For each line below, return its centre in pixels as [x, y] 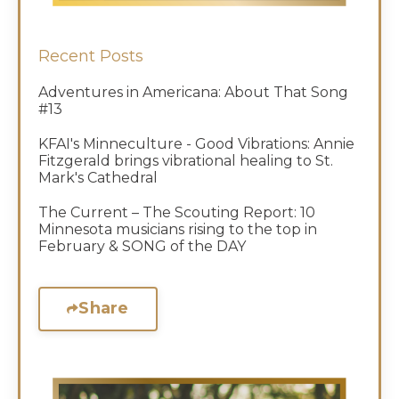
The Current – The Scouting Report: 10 [177, 212]
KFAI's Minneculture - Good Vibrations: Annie [196, 143]
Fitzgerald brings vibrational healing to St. [186, 160]
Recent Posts [91, 56]
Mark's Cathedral [98, 177]
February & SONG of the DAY [142, 246]
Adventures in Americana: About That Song [193, 92]
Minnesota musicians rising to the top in [178, 229]
